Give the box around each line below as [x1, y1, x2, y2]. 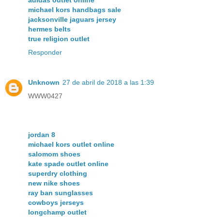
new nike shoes [28, 179, 80, 187]
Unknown [28, 78, 60, 87]
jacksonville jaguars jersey [28, 15, 116, 24]
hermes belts [28, 25, 71, 33]
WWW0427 [28, 92, 62, 100]
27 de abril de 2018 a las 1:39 [62, 78, 154, 87]
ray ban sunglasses [28, 189, 93, 197]
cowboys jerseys [28, 199, 84, 207]
